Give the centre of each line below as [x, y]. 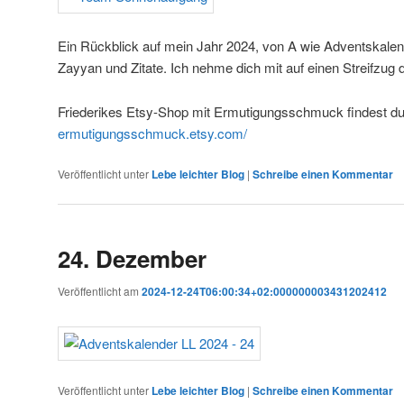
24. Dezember [132, 258]
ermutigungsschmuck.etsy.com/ [152, 133]
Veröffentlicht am [100, 290]
